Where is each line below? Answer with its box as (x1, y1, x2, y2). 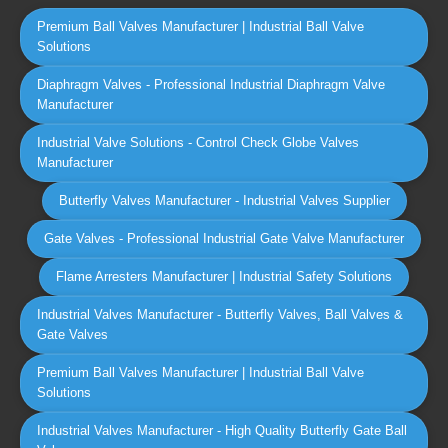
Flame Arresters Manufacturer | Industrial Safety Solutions (56, 269, 392, 284)
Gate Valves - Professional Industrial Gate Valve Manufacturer (44, 231, 404, 246)
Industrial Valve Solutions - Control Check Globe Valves (37, 135, 359, 150)
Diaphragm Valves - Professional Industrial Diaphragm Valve (37, 77, 385, 92)
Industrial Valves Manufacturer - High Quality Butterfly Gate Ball (37, 423, 407, 438)
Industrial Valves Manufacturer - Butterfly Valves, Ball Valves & (37, 307, 403, 322)
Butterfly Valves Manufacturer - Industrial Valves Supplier (58, 193, 390, 208)
